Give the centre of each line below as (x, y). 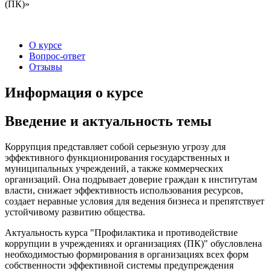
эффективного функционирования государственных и (117, 157)
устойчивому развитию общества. (75, 212)
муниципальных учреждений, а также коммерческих (114, 168)
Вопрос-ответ (57, 56)
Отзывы (46, 67)
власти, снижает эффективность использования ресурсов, (124, 190)
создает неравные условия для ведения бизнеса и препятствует (135, 201)
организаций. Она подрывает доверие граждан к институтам (131, 179)
